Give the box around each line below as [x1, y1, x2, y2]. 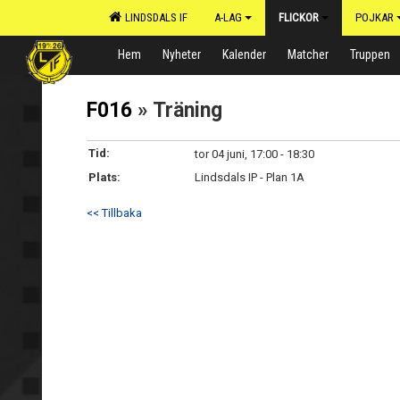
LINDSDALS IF [120, 11, 187, 24]
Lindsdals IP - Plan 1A [195, 171, 304, 184]
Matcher [287, 47, 329, 62]
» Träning [132, 98, 222, 122]
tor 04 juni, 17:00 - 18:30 [195, 147, 314, 161]
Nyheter [162, 47, 201, 62]
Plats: [88, 171, 121, 184]
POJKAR [355, 11, 394, 24]
